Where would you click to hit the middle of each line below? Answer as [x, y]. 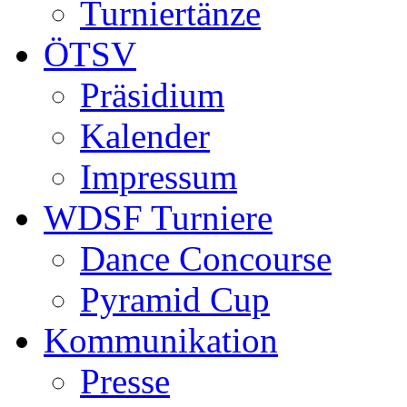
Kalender [145, 135]
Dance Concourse [206, 258]
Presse [125, 381]
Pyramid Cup [175, 299]
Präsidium [152, 94]
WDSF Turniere [158, 217]
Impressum [159, 176]
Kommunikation [161, 340]
